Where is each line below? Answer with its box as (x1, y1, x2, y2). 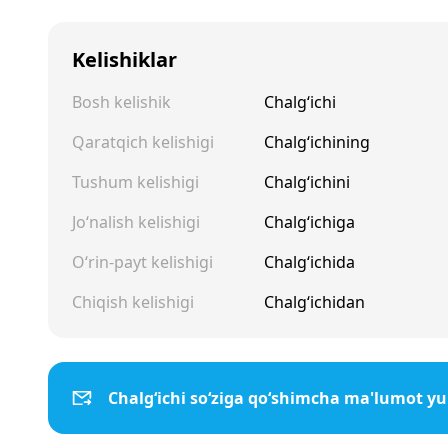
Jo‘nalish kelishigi (72, 211, 200, 233)
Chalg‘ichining (264, 131, 370, 153)
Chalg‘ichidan (264, 291, 365, 313)
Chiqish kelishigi (72, 291, 194, 313)
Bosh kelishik (72, 91, 171, 113)
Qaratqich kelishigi (72, 131, 214, 153)
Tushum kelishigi (72, 171, 199, 193)
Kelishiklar (72, 46, 177, 73)
